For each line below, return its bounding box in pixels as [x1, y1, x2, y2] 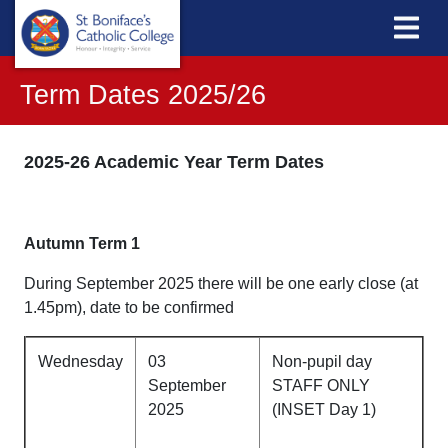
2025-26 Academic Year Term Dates [24, 152, 324, 172]
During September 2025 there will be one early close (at [24, 275, 418, 292]
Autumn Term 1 [24, 235, 140, 252]
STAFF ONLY [272, 377, 370, 394]
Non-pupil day [272, 353, 372, 370]
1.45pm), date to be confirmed [24, 299, 234, 316]
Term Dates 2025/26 [20, 79, 266, 110]
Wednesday [38, 353, 123, 370]
